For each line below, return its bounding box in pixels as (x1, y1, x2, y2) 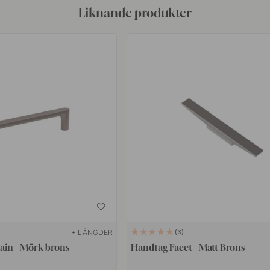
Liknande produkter (78, 5, 192, 20)
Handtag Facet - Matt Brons (131, 241, 245, 253)
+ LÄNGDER (71, 227, 113, 237)
